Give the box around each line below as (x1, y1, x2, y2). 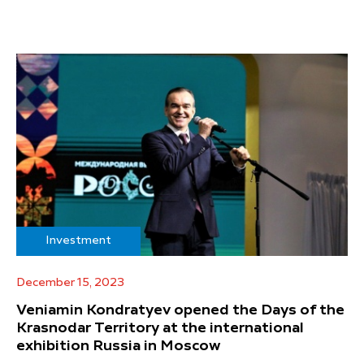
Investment (45, 234, 111, 246)
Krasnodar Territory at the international (16, 320, 304, 336)
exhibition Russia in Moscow (16, 338, 221, 353)
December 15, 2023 (16, 276, 124, 288)
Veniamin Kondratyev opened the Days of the (16, 302, 344, 318)
